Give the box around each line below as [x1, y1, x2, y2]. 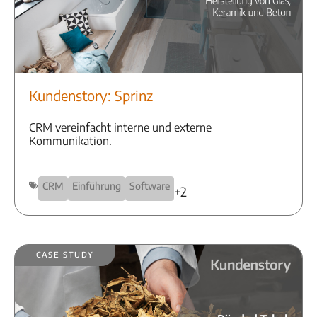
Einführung [72, 179, 121, 192]
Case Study [36, 246, 94, 260]
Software [129, 179, 170, 192]
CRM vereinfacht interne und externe [29, 120, 212, 134]
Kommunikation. [29, 133, 112, 148]
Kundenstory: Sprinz [29, 86, 153, 104]
